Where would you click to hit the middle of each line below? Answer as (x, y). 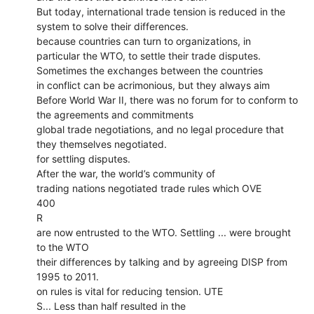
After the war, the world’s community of (126, 173)
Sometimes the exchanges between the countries (150, 70)
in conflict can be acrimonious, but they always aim (153, 85)
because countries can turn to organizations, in (144, 41)
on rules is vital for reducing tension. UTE (130, 291)
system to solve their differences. (113, 26)
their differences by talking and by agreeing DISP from (162, 261)
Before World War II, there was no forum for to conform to (168, 100)
